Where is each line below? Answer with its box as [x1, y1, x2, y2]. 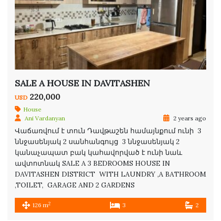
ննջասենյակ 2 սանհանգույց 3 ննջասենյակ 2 [15, 137, 180, 147]
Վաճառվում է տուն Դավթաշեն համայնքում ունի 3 [15, 126, 201, 136]
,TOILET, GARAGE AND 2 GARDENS [15, 181, 135, 190]
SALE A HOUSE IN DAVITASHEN [15, 77, 150, 89]
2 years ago [172, 114, 206, 122]
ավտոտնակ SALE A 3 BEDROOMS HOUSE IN [15, 159, 170, 168]
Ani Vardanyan [25, 114, 65, 122]
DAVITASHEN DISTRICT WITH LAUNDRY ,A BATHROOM [15, 170, 206, 179]
